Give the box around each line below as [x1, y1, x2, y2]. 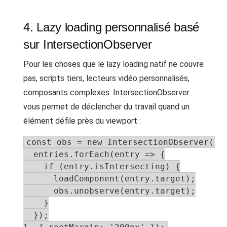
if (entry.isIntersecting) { [23, 162, 180, 171]
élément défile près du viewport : [23, 116, 141, 126]
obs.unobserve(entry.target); [23, 186, 196, 196]
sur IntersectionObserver [23, 37, 152, 51]
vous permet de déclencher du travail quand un [23, 102, 190, 111]
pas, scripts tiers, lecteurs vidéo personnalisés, [23, 73, 190, 83]
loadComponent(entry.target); [23, 174, 196, 183]
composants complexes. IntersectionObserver [23, 88, 190, 97]
